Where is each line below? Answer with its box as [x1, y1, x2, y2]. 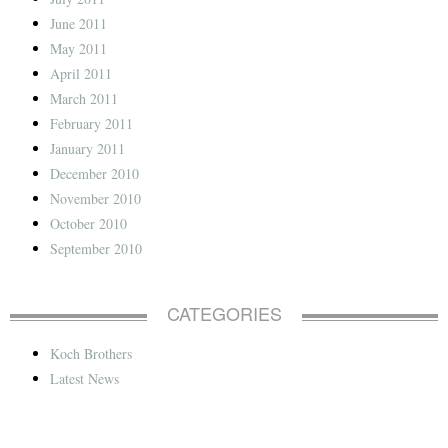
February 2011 [50, 114, 133, 134]
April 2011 [50, 64, 112, 84]
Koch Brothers [50, 344, 132, 364]
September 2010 [50, 239, 142, 259]
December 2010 [50, 164, 139, 184]
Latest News [50, 369, 119, 389]
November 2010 [50, 189, 141, 209]
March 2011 [50, 89, 118, 109]
